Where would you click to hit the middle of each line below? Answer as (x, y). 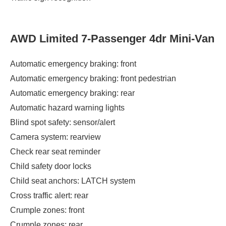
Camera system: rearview (55, 137)
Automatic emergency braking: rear (72, 93)
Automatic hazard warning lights (67, 108)
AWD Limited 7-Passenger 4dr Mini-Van (112, 39)
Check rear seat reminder (55, 152)
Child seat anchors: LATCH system (73, 181)
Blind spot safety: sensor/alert (63, 123)
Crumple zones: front (47, 210)
